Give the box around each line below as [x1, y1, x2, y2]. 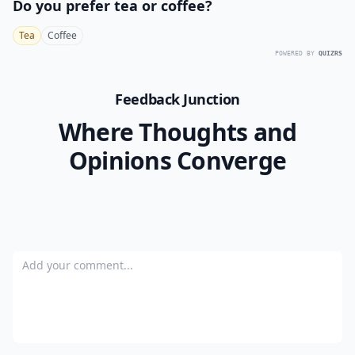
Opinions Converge [68, 144, 287, 177]
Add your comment [12, 251, 128, 269]
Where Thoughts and [58, 116, 297, 148]
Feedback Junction [115, 90, 240, 109]
